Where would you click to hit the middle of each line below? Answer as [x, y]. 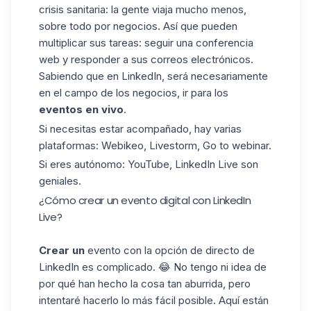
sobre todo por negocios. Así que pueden [138, 26]
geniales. [60, 181]
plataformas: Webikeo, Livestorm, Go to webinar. [155, 145]
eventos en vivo [81, 109]
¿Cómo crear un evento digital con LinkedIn [145, 201]
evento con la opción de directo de [170, 251]
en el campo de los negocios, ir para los [134, 92]
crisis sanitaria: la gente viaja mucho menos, [143, 9]
